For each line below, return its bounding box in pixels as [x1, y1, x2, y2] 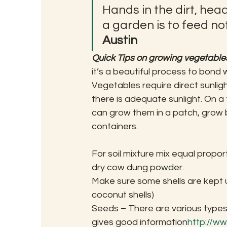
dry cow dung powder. [91, 162, 184, 172]
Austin [102, 33, 137, 47]
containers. [91, 121, 138, 131]
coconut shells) [91, 190, 154, 200]
